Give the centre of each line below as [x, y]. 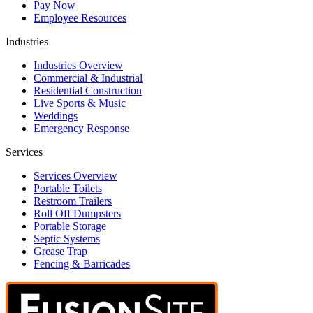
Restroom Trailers [73, 201]
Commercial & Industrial [88, 78]
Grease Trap [60, 252]
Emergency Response [81, 129]
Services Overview [75, 176]
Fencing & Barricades [82, 264]
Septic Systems [67, 239]
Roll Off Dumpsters [77, 214]
